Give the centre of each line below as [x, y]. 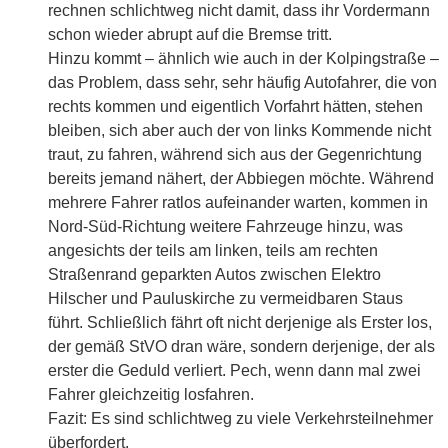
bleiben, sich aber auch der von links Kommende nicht [239, 131]
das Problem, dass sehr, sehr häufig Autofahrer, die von [242, 83]
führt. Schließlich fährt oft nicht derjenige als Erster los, [240, 323]
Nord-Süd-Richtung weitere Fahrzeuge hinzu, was [225, 227]
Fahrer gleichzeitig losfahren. [151, 395]
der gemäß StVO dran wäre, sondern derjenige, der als [241, 347]
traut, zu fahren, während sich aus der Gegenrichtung [235, 155]
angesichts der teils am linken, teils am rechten [213, 251]
